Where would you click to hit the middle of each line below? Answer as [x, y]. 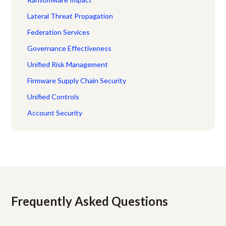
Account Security [55, 112]
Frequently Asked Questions [90, 201]
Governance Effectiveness [70, 48]
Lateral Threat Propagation [70, 16]
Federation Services [59, 32]
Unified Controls [53, 96]
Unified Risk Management [68, 64]
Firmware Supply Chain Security [77, 80]
